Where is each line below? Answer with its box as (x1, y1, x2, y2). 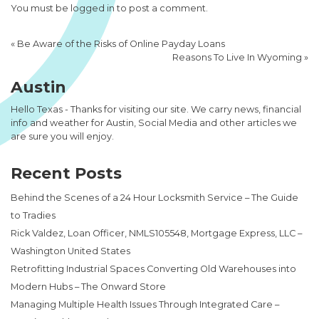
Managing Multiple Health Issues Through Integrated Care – (11, 299, 279, 310)
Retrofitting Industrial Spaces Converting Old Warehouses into (11, 263, 296, 274)
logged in (70, 3, 115, 14)
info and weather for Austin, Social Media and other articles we (11, 117, 297, 128)
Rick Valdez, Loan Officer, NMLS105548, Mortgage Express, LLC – (11, 228, 302, 239)
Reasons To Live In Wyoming (172, 52, 302, 63)
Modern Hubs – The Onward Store (11, 281, 166, 292)
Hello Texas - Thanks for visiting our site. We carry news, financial (11, 104, 301, 115)
